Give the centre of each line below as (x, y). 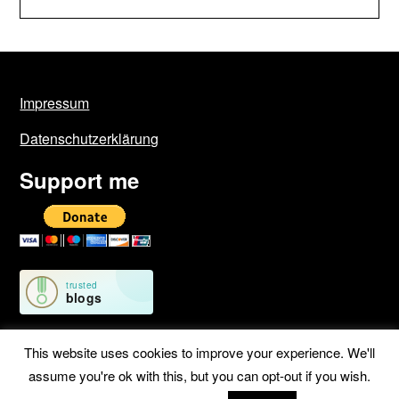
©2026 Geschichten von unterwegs (134, 384)
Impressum (55, 103)
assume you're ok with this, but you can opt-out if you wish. (199, 375)
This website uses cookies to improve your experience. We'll (199, 352)
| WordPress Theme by (300, 384)
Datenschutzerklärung (90, 138)
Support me (80, 180)
